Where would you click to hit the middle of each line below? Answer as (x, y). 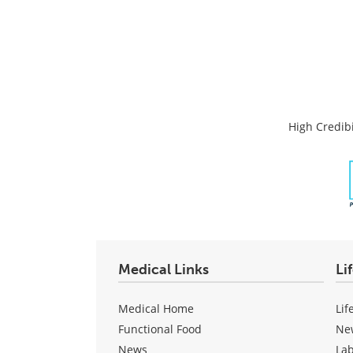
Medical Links (163, 269)
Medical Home (156, 308)
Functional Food (160, 329)
